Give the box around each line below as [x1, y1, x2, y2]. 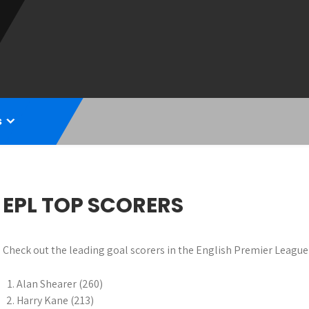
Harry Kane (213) [17, 293, 94, 308]
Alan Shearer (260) [17, 277, 103, 291]
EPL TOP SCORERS [3, 191, 183, 220]
